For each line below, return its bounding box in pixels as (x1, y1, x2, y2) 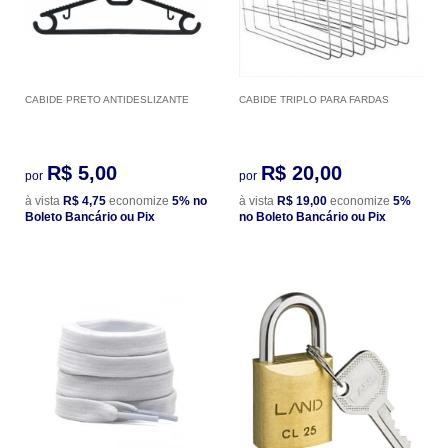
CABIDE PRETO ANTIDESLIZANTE (25, 93, 189, 105)
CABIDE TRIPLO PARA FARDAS (239, 93, 389, 105)
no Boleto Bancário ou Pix (239, 209, 386, 224)
